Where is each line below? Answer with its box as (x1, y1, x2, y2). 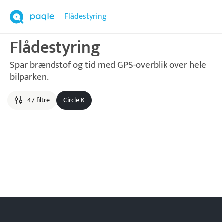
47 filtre (27, 94, 50, 106)
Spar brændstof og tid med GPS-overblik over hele (10, 57, 206, 73)
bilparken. (10, 69, 49, 85)
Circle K (63, 94, 85, 106)
